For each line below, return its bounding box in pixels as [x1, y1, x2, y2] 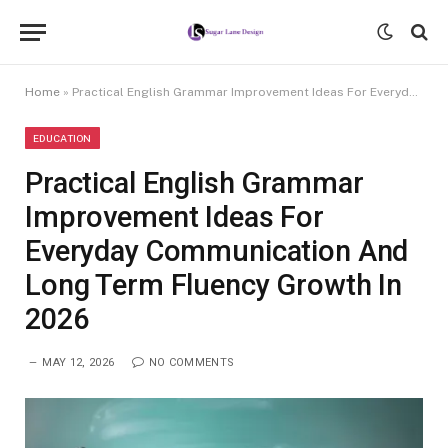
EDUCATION [33, 132, 92, 144]
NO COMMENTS [148, 356, 235, 369]
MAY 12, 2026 [42, 356, 115, 369]
